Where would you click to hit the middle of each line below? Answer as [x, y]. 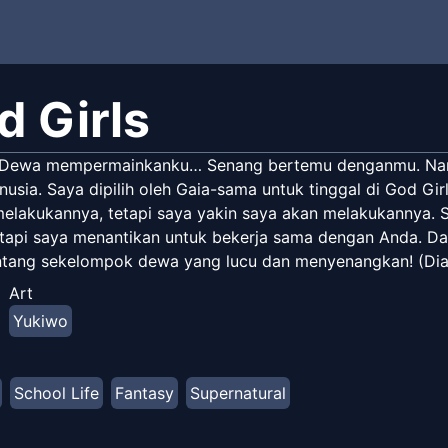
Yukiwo [40, 321]
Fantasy [144, 393]
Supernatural [238, 393]
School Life [56, 393]
